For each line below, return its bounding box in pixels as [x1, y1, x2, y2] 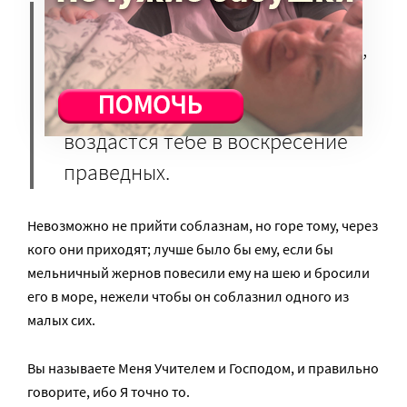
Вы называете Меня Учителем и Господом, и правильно [27, 359, 379, 378]
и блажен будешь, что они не [64, 65, 332, 94]
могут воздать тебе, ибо [64, 96, 289, 125]
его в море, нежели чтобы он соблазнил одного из [27, 287, 349, 306]
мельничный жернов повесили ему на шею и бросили [27, 263, 370, 283]
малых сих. [27, 311, 95, 330]
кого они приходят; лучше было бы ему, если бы [27, 240, 333, 259]
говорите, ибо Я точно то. [27, 382, 190, 402]
